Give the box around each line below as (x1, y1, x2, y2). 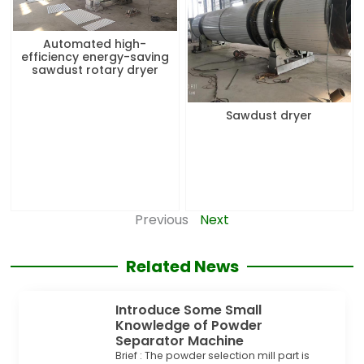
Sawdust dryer (226, 107, 313, 124)
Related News (125, 254, 239, 278)
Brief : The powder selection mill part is (115, 348, 310, 362)
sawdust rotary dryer (31, 62, 158, 79)
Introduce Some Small (115, 300, 262, 319)
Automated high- (43, 36, 147, 53)
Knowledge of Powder (115, 315, 263, 335)
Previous (135, 210, 188, 230)
